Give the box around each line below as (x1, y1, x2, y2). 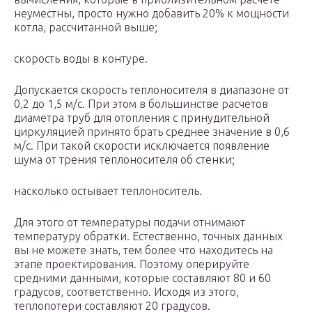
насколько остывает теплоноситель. (14, 185, 202, 197)
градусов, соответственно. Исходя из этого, (14, 286, 239, 298)
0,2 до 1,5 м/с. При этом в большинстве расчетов (14, 97, 268, 110)
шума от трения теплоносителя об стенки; (14, 153, 235, 166)
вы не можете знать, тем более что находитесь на (14, 244, 273, 256)
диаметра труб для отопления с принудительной (14, 111, 270, 124)
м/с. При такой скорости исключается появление (14, 139, 270, 152)
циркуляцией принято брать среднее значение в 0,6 (14, 125, 290, 138)
